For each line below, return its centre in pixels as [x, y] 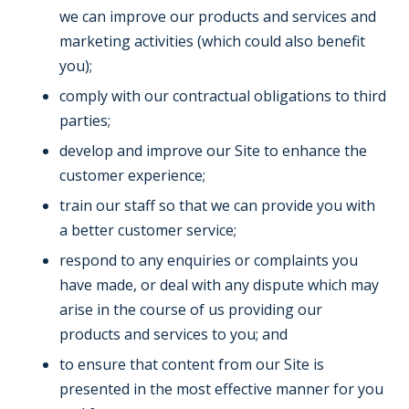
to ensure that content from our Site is [192, 364]
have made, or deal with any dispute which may [219, 285]
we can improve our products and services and [218, 16]
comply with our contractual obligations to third [223, 96]
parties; [85, 121]
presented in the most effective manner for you [221, 389]
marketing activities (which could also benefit [212, 41]
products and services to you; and [173, 334]
